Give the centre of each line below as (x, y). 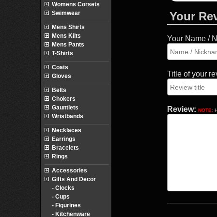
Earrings (64, 139)
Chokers (64, 99)
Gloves (62, 76)
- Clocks (63, 188)
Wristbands (68, 116)
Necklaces (67, 130)
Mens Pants (68, 45)
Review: (182, 109)
